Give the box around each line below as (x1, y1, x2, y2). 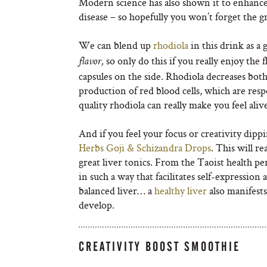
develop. (79, 198, 114, 212)
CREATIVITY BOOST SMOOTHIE (79, 239, 241, 254)
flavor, (79, 57, 104, 67)
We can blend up (79, 38, 153, 52)
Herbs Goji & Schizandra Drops (79, 141, 211, 154)
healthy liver (154, 184, 207, 197)
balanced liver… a (79, 184, 154, 197)
